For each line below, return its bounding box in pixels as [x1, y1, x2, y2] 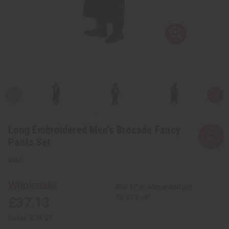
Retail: [8, 214, 30, 222]
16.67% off [115, 193, 150, 201]
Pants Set [8, 135, 51, 148]
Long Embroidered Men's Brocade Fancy [8, 123, 180, 136]
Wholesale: [8, 179, 57, 192]
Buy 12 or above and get [115, 182, 192, 191]
